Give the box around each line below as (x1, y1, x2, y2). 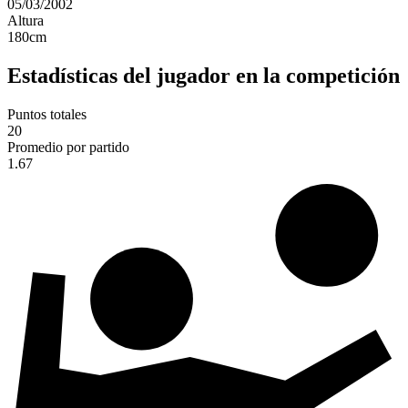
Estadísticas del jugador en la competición (7, 64, 400, 88)
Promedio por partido (7, 139, 129, 156)
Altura (7, 13, 44, 29)
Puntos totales (7, 107, 87, 123)
